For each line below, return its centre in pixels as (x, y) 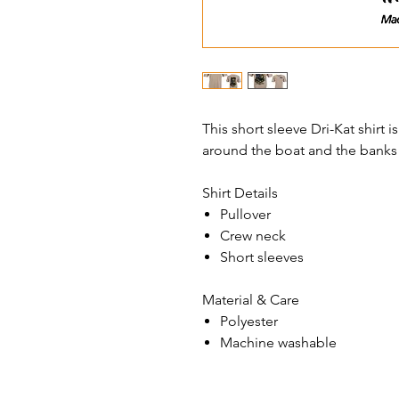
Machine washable (278, 343)
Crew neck (253, 236)
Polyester (251, 322)
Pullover (245, 215)
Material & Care (251, 300)
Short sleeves (262, 257)
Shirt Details (240, 193)
